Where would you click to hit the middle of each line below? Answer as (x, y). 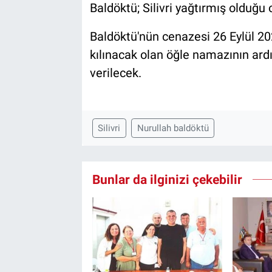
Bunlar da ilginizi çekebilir (167, 179)
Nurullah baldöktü (173, 128)
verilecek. (115, 73)
